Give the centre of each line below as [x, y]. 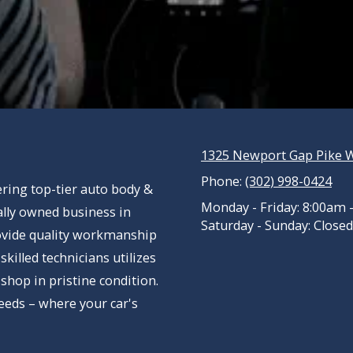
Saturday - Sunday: [256, 225]
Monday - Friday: [250, 207]
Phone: [223, 181]
